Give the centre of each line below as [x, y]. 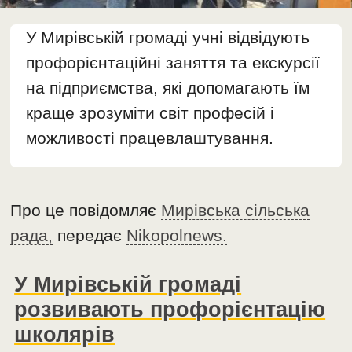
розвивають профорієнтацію [170, 310]
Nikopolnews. [177, 236]
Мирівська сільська [236, 211]
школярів [65, 335]
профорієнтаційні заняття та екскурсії [173, 63]
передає [90, 236]
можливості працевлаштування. [150, 138]
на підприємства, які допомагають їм [168, 88]
